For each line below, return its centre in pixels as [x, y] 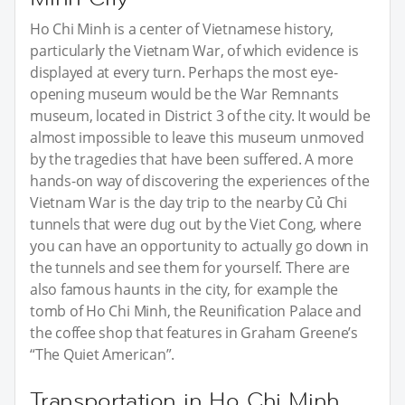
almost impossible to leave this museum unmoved [197, 137]
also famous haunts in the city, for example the [184, 289]
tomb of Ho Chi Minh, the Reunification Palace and [196, 311]
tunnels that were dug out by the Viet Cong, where [196, 224]
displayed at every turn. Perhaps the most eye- [184, 72]
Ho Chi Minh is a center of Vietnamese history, [182, 28]
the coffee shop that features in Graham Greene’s [194, 332]
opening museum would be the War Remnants [184, 94]
